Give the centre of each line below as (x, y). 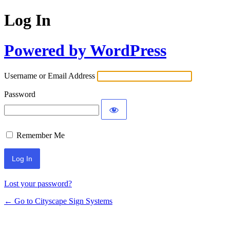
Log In (27, 20)
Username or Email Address (50, 76)
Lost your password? (38, 184)
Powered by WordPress (85, 50)
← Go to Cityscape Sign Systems (58, 201)
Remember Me (41, 136)
